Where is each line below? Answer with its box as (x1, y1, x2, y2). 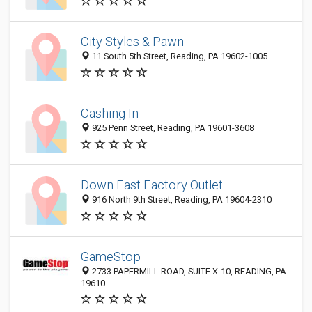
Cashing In (81, 106, 139, 121)
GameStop (81, 249, 141, 264)
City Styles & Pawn (81, 34, 184, 49)
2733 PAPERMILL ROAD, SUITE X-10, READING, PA (90, 266, 286, 276)
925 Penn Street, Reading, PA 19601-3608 (90, 123, 254, 134)
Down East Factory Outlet (81, 178, 223, 193)
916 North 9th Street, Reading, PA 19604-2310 (90, 194, 272, 205)
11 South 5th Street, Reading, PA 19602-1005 (90, 51, 267, 62)
